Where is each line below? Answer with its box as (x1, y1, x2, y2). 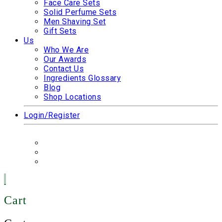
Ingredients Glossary (44, 73, 121, 83)
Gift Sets (44, 26, 77, 36)
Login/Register (24, 111, 80, 120)
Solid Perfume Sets (44, 7, 116, 17)
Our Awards (44, 55, 86, 64)
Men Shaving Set (44, 17, 106, 27)
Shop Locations (44, 92, 101, 102)
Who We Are (44, 45, 89, 55)
